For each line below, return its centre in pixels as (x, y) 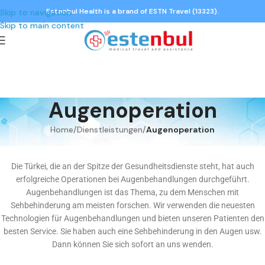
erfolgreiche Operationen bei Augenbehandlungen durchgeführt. (132, 180)
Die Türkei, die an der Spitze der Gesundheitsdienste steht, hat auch (132, 167)
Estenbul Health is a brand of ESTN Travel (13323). (132, 11)
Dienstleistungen (110, 130)
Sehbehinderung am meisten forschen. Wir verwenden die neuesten (132, 206)
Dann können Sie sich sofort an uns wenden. (132, 245)
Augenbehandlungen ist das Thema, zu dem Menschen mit (132, 193)
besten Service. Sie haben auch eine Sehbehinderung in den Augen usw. (132, 232)
